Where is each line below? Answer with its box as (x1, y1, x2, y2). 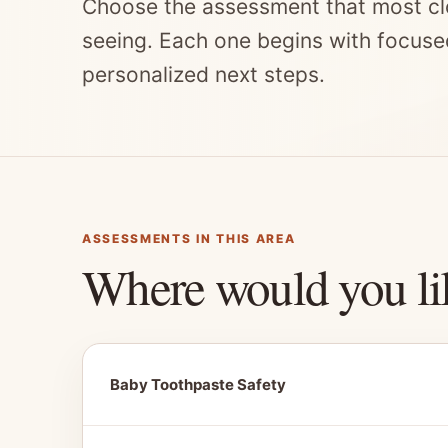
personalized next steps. (82, 62, 325, 87)
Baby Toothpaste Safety (110, 375, 286, 394)
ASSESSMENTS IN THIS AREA (82, 231, 296, 246)
